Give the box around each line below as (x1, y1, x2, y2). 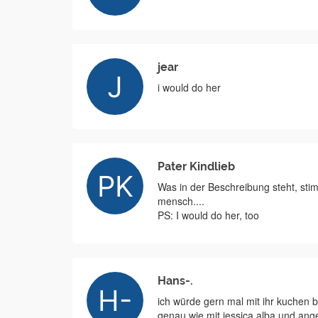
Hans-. (158, 274, 193, 288)
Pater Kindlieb (158, 160, 235, 174)
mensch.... (158, 194, 204, 209)
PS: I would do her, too (158, 208, 259, 223)
